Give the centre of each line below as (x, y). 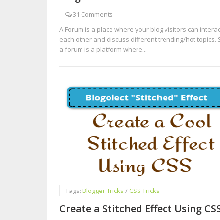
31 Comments (93, 14)
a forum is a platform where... (103, 49)
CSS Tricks (144, 191)
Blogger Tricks (104, 191)
